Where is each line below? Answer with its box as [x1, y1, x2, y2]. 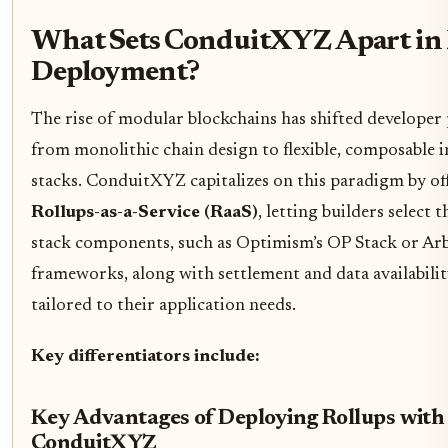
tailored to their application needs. [31, 296, 296, 315]
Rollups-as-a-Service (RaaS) [31, 203, 258, 222]
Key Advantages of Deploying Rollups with [31, 407, 445, 430]
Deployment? [31, 58, 200, 88]
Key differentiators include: [31, 347, 260, 366]
